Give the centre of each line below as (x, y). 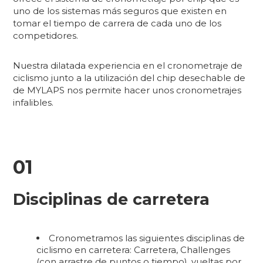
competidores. (46, 36)
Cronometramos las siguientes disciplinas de (147, 238)
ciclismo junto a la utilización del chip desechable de (129, 78)
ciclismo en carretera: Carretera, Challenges (134, 250)
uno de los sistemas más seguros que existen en (120, 11)
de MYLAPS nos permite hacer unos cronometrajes (127, 90)
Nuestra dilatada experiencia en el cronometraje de (128, 66)
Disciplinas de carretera (112, 200)
